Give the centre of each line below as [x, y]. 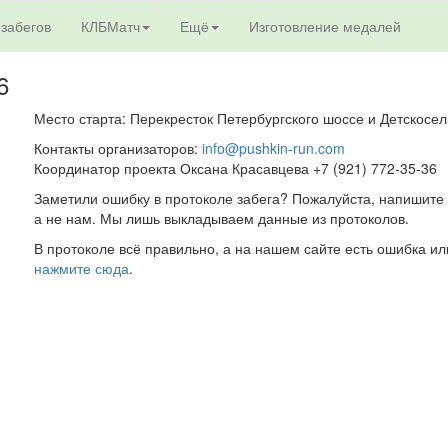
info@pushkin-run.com [273, 148]
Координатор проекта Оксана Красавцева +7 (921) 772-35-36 [235, 168]
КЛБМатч [110, 26]
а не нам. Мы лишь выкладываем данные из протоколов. [221, 218]
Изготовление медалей [325, 26]
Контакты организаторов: [117, 148]
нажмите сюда [81, 268]
